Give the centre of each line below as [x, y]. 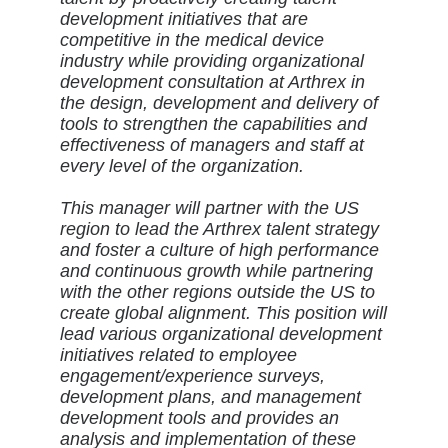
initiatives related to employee [178, 355]
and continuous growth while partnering [216, 271]
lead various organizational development [220, 334]
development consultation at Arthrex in [212, 82]
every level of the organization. [181, 166]
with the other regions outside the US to [217, 292]
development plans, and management [210, 397]
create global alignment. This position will [223, 313]
